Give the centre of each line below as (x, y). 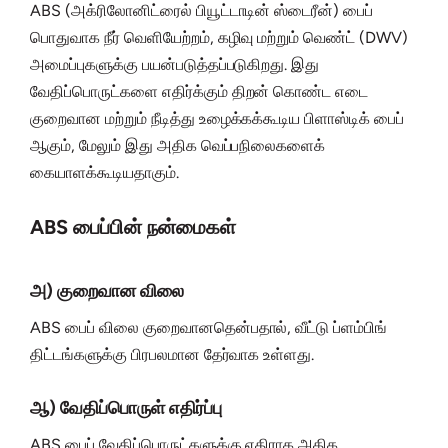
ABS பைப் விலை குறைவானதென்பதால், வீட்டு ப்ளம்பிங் (209, 328)
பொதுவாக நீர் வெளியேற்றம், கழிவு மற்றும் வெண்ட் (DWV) (219, 38)
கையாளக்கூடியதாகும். (104, 173)
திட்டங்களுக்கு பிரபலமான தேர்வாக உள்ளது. (172, 355)
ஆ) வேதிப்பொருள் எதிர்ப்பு (126, 408)
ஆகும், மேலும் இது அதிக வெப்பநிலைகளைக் (178, 146)
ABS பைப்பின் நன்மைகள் (133, 227)
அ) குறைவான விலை (107, 291)
